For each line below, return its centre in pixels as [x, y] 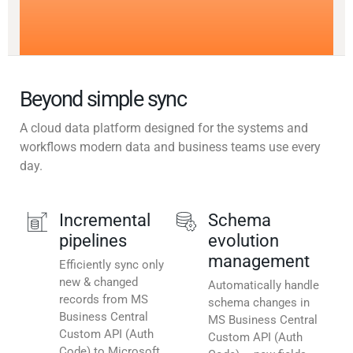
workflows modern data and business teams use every [170, 147]
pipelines [93, 241]
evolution [243, 241]
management [259, 262]
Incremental [105, 221]
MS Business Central [263, 320]
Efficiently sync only [111, 265]
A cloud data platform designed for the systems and [164, 128]
